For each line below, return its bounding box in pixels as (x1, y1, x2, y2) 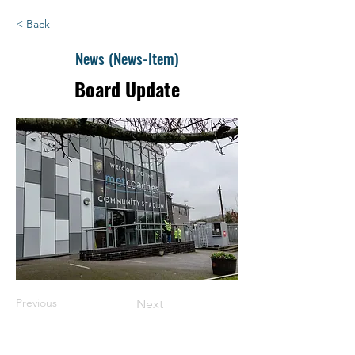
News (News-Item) (74, 46, 179, 69)
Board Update (74, 74, 180, 103)
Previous (16, 295, 57, 310)
